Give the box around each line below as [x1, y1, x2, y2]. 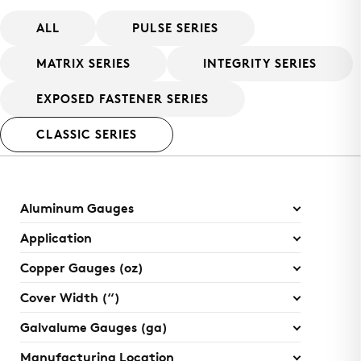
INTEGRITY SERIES [203, 59, 317, 72]
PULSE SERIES [132, 23, 218, 36]
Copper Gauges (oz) [20, 263, 143, 276]
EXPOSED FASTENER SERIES [36, 94, 209, 107]
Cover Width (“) [20, 293, 120, 306]
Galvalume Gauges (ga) [20, 322, 168, 336]
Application [20, 233, 92, 247]
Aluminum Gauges [20, 203, 134, 217]
